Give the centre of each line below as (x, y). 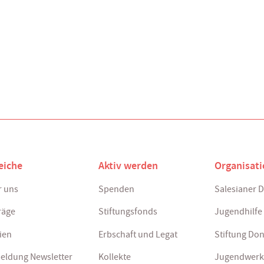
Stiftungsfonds (128, 212)
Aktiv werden (128, 166)
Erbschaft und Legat (138, 234)
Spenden (116, 189)
